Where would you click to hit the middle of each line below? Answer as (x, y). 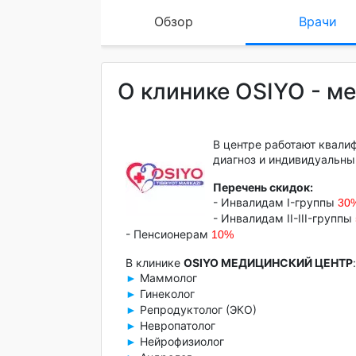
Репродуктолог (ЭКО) (197, 310)
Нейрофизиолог (180, 341)
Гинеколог (166, 294)
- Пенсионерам (168, 234)
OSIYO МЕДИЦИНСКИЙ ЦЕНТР (268, 263)
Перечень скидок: (263, 187)
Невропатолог (176, 325)
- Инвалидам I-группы (275, 202)
